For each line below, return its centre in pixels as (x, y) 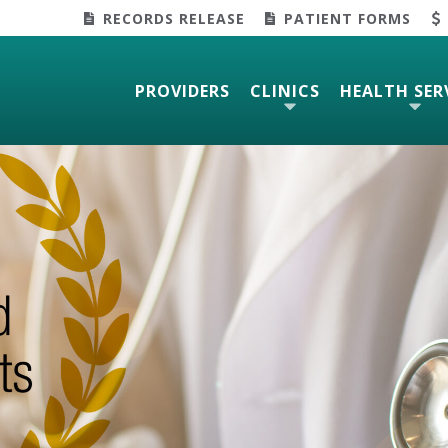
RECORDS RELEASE (174, 18)
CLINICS (285, 90)
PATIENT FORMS (347, 18)
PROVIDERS (182, 90)
